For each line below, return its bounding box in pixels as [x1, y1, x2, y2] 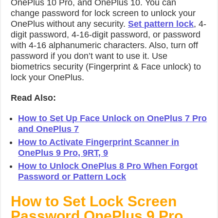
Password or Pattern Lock [18, 172, 127, 182]
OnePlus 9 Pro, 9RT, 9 [18, 148, 109, 158]
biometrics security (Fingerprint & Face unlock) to [11, 62, 201, 72]
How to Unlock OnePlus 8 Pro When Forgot [18, 161, 198, 171]
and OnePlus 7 [18, 124, 79, 134]
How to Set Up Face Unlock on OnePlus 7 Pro [18, 113, 207, 123]
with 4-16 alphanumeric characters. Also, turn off [11, 40, 199, 50]
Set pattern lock [128, 19, 194, 29]
